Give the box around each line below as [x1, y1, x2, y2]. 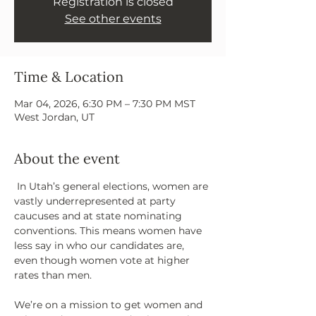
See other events [64, 12, 162, 26]
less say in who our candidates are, [14, 239, 187, 253]
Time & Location [14, 68, 123, 86]
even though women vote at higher [14, 254, 193, 267]
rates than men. [14, 269, 92, 282]
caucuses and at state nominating [14, 209, 185, 223]
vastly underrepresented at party [14, 195, 178, 208]
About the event [14, 150, 120, 168]
